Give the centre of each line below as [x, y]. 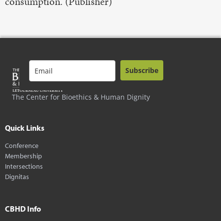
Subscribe [142, 71]
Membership [23, 156]
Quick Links [25, 128]
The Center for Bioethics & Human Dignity [81, 97]
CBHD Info [23, 209]
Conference [22, 146]
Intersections [24, 166]
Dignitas [17, 177]
